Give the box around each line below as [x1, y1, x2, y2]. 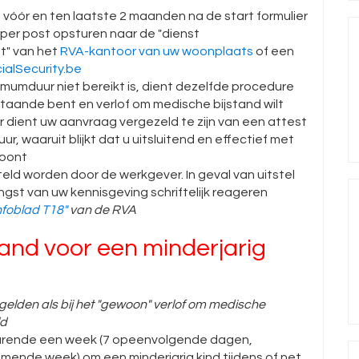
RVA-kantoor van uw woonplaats [60, 45, 253, 58]
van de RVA [67, 204, 136, 216]
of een [253, 45, 294, 58]
